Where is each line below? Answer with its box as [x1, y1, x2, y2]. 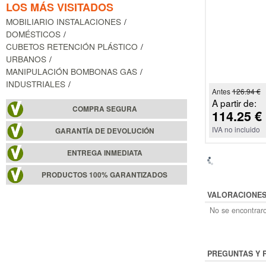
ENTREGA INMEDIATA [66, 148, 142, 159]
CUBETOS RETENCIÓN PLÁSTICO [6, 40, 138, 53]
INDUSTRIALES [6, 78, 65, 90]
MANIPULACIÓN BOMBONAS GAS [6, 65, 137, 78]
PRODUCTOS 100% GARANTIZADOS [42, 170, 168, 180]
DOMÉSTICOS [6, 28, 61, 40]
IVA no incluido [211, 124, 260, 135]
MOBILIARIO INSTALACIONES [6, 15, 121, 28]
